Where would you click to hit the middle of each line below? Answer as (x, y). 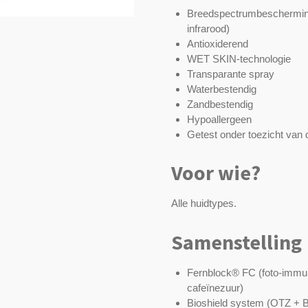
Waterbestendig (221, 89)
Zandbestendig (220, 104)
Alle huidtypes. (204, 203)
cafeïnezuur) (215, 287)
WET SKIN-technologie (239, 59)
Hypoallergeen (219, 120)
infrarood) (208, 29)
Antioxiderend (217, 44)
